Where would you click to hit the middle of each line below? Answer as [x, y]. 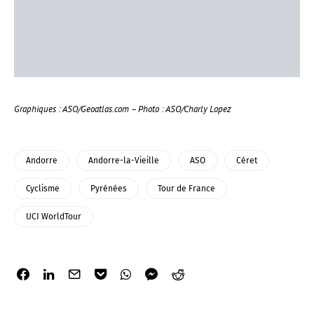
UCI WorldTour [54, 216]
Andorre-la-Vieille [124, 160]
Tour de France [186, 188]
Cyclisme [43, 188]
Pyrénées [109, 188]
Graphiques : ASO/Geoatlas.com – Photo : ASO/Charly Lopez [123, 108]
